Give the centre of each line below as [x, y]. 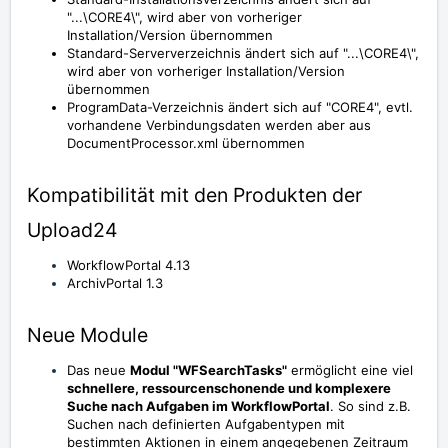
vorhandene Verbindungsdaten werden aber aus [219, 125]
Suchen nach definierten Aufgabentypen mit [206, 424]
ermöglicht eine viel [350, 370]
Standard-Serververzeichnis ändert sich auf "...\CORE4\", [243, 53]
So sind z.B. [374, 406]
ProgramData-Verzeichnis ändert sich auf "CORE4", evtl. [240, 107]
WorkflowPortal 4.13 [128, 265]
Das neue [98, 370]
